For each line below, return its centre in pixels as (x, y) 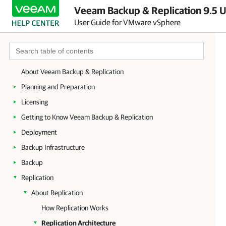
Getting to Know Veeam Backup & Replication (87, 117)
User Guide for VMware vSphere (127, 22)
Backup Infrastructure (53, 147)
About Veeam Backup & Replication (72, 72)
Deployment (39, 132)
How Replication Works (75, 208)
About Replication (57, 193)
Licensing (35, 102)
